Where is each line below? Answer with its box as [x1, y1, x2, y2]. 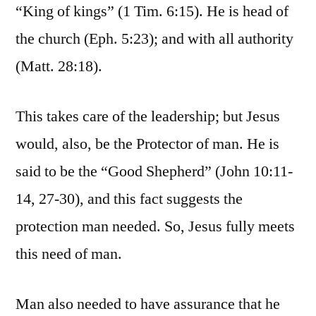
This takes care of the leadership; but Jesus [16, 107, 280, 127]
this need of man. [16, 244, 122, 265]
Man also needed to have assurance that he [16, 294, 280, 315]
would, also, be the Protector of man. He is [16, 134, 279, 154]
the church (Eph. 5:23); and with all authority [16, 29, 293, 49]
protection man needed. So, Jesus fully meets [16, 217, 295, 237]
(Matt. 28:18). [16, 56, 102, 77]
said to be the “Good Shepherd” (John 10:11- [16, 162, 293, 182]
